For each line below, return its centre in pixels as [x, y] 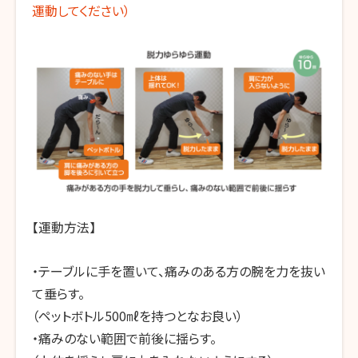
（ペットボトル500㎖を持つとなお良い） [137, 315]
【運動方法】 [64, 227]
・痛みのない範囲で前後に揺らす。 [124, 338]
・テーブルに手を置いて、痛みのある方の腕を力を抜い [179, 270]
